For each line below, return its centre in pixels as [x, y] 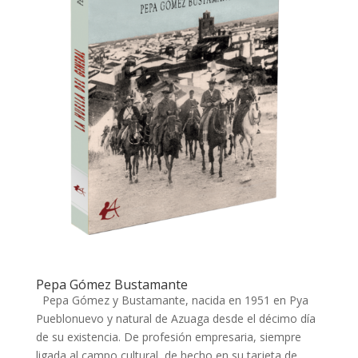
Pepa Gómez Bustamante [111, 284]
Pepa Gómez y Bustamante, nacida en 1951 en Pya [172, 300]
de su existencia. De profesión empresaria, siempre [168, 337]
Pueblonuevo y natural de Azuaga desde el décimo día [175, 318]
